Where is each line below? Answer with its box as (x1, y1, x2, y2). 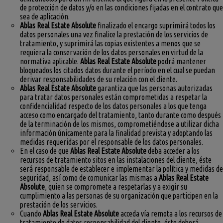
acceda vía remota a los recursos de (119, 209, 222, 219)
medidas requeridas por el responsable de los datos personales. (20, 137, 203, 147)
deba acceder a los (146, 146, 200, 156)
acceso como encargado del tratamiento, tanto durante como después (20, 111, 221, 120)
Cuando (20, 209, 43, 219)
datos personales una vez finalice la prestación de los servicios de (20, 30, 208, 39)
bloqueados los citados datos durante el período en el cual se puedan (20, 66, 215, 75)
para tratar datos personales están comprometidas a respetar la (20, 93, 207, 102)
